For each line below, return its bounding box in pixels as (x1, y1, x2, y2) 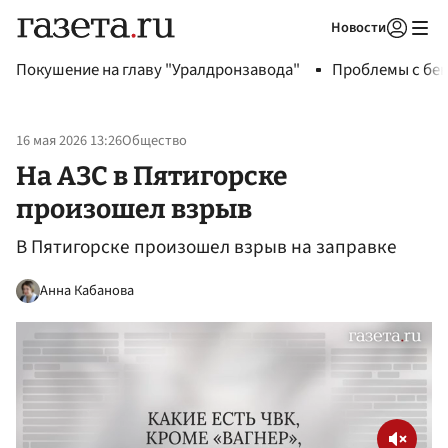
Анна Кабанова (40, 279, 134, 301)
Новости (331, 17, 386, 38)
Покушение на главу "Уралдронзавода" (16, 58, 300, 82)
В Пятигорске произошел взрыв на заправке (16, 233, 397, 262)
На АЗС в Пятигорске (16, 159, 287, 192)
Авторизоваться (268, 44, 362, 62)
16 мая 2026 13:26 (16, 130, 122, 152)
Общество (122, 130, 187, 152)
